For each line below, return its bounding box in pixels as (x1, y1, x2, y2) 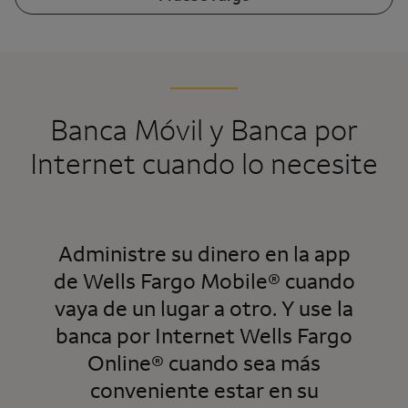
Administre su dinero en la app (57, 239, 351, 267)
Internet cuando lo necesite (30, 143, 378, 181)
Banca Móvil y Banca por (50, 109, 358, 148)
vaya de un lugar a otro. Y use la (55, 293, 353, 321)
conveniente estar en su (89, 375, 319, 403)
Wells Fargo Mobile (82, 266, 268, 294)
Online (87, 348, 151, 376)
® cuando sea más (151, 348, 321, 376)
